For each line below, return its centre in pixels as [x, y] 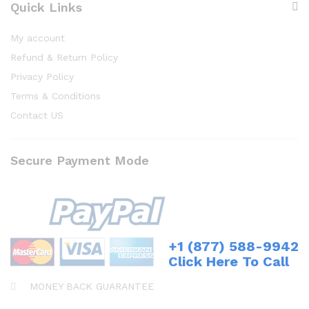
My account [38, 38]
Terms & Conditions [56, 96]
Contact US [37, 115]
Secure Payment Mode [80, 160]
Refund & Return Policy [64, 57]
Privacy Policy [42, 76]
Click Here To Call [229, 261]
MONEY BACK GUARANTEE [90, 286]
